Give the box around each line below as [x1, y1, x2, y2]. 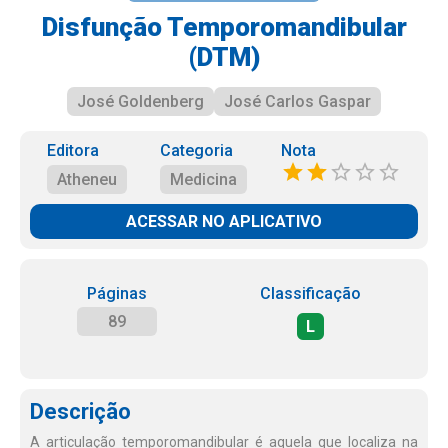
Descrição [30, 399, 131, 424]
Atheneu [56, 170, 117, 189]
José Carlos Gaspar [224, 92, 371, 111]
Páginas [86, 284, 147, 303]
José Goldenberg [77, 92, 204, 111]
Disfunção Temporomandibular [41, 12, 407, 42]
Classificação [260, 284, 362, 303]
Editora [46, 141, 99, 160]
